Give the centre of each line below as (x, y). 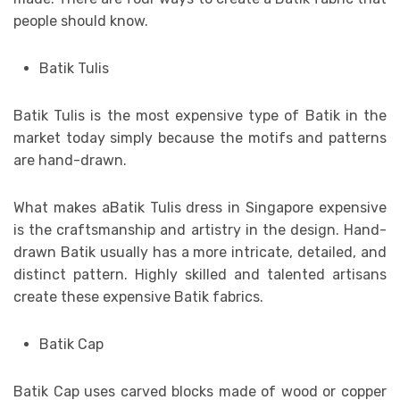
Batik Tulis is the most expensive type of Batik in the (200, 115)
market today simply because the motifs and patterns (200, 137)
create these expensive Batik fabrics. (138, 296)
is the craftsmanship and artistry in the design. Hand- (200, 229)
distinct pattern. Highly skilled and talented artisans (200, 274)
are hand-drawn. (70, 160)
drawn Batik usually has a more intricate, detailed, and (200, 252)
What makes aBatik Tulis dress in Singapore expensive (200, 207)
